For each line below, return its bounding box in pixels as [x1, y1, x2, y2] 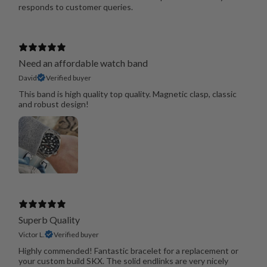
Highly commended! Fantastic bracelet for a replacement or [18, 245, 238, 256]
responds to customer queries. [18, 1, 133, 12]
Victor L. [18, 229, 45, 239]
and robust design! [18, 98, 89, 109]
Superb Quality [18, 213, 80, 225]
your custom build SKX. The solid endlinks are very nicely [18, 255, 228, 266]
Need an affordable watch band [18, 57, 148, 69]
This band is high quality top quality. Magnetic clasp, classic [18, 88, 237, 99]
